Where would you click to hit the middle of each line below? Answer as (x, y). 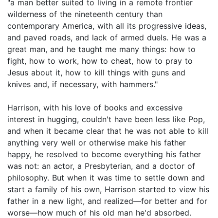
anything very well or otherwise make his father (97, 143)
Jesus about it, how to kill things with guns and (96, 73)
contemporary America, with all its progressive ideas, (107, 26)
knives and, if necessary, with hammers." (82, 84)
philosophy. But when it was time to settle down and (106, 178)
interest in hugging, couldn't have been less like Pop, (106, 119)
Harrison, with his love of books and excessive (95, 108)
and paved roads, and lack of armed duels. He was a (107, 38)
